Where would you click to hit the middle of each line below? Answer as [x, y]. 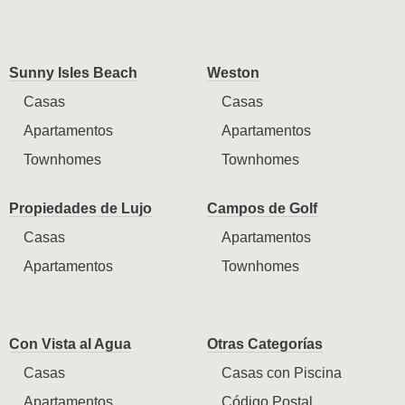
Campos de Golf [262, 209]
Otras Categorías [265, 344]
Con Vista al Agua [70, 344]
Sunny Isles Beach [73, 73]
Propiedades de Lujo [80, 209]
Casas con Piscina [282, 373]
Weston [233, 73]
